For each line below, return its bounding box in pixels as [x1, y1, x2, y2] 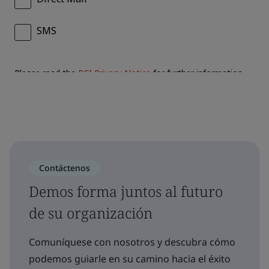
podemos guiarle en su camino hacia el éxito [29, 252, 231, 265]
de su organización [29, 203, 153, 223]
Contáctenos [39, 162, 90, 174]
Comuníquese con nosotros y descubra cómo [29, 235, 235, 249]
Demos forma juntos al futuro [29, 181, 223, 201]
